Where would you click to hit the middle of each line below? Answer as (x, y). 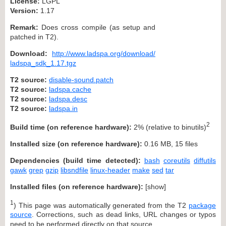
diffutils (205, 160)
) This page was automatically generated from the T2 (101, 205)
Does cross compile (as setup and (97, 27)
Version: (24, 10)
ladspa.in (63, 108)
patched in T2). (34, 37)
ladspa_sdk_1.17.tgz (43, 63)
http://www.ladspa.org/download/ (104, 53)
